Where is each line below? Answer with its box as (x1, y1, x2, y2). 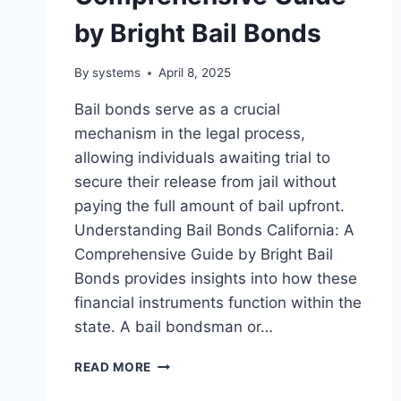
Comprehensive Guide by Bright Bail (74, 245, 333, 264)
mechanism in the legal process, (74, 124, 305, 143)
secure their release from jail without (74, 173, 337, 192)
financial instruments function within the (74, 294, 362, 312)
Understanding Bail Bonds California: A (74, 221, 354, 240)
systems (92, 65, 141, 81)
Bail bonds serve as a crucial (74, 100, 280, 119)
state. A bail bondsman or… (74, 318, 273, 337)
